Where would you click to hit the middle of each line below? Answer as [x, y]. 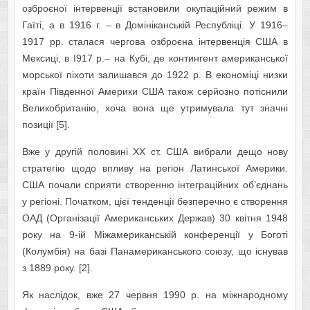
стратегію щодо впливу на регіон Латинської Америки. [155, 168]
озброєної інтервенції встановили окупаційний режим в [155, 9]
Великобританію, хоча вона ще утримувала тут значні [155, 108]
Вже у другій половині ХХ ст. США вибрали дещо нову [155, 152]
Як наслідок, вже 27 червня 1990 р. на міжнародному [155, 295]
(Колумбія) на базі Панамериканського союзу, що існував [155, 252]
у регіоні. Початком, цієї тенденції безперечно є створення [155, 202]
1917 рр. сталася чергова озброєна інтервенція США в [155, 42]
